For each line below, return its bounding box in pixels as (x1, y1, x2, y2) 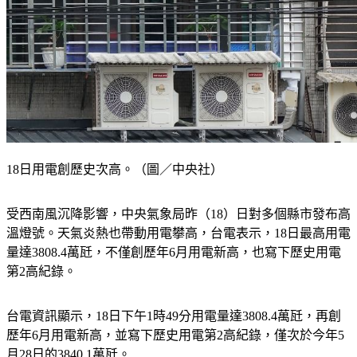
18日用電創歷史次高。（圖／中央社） (6, 163, 223, 177)
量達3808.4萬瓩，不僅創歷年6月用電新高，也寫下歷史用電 (6, 245, 341, 260)
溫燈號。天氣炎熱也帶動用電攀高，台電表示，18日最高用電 (6, 226, 351, 241)
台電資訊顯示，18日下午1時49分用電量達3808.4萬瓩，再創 (6, 309, 341, 324)
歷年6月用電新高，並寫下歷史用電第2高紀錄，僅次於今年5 (6, 328, 344, 343)
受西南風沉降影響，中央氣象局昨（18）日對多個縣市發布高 (6, 207, 351, 222)
